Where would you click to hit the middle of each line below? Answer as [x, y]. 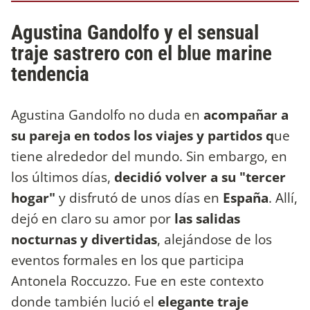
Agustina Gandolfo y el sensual [135, 32]
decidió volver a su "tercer [198, 176]
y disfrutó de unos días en [141, 197]
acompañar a [246, 114]
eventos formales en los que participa [128, 259]
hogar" [35, 197]
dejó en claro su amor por [91, 218]
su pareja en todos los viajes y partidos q [143, 135]
